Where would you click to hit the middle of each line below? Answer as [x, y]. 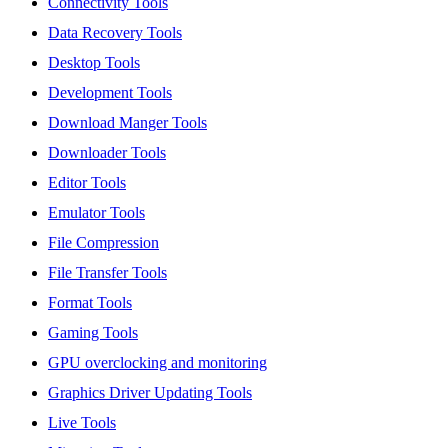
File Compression [103, 243]
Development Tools [110, 93]
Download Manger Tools [127, 123]
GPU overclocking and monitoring [157, 363]
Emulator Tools [96, 213]
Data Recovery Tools [115, 33]
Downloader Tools [107, 153]
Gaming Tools [93, 333]
